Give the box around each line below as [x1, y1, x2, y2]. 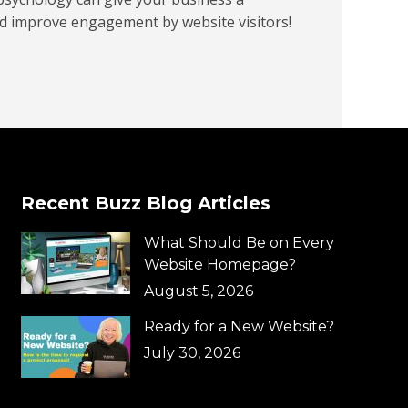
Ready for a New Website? [143, 317, 334, 335]
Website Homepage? [143, 255, 296, 273]
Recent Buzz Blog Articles [20, 191, 270, 214]
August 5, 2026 [143, 281, 253, 300]
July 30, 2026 [143, 343, 240, 362]
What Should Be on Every [143, 233, 334, 251]
